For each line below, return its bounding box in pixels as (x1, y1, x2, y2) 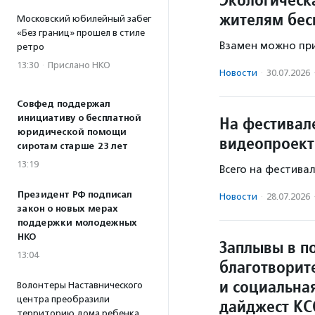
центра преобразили (17, 294, 110, 304)
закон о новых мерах (17, 203, 117, 214)
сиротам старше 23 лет (17, 141, 127, 152)
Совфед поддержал (17, 98, 110, 110)
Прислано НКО (48, 60, 110, 70)
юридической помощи (17, 127, 126, 138)
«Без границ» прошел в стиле (17, 27, 145, 38)
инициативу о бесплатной (17, 112, 141, 124)
